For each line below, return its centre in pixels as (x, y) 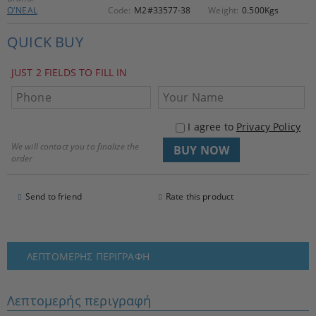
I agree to (212, 127)
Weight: (224, 10)
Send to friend (54, 196)
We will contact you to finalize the (75, 146)
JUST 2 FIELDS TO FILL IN (69, 72)
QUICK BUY (45, 42)
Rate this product (200, 196)
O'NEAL (22, 10)
